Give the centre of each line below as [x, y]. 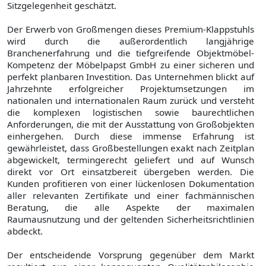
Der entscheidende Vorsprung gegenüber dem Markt [131, 255]
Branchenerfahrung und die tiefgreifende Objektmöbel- [131, 53]
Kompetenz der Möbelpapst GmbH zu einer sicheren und [131, 65]
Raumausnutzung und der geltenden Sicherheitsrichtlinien [131, 219]
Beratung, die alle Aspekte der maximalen [131, 208]
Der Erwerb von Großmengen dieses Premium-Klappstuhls [131, 29]
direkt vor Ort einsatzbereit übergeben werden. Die [131, 172]
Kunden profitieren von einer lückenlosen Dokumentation [131, 184]
